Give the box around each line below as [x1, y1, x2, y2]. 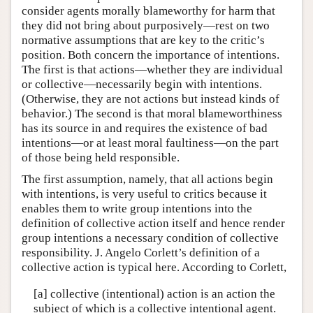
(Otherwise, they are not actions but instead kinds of [22, 92, 279, 106]
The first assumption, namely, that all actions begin [22, 173, 273, 187]
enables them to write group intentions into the [22, 202, 252, 216]
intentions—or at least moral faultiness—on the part [22, 136, 279, 150]
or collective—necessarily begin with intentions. [22, 78, 262, 92]
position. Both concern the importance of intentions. [22, 48, 279, 62]
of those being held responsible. [22, 151, 180, 165]
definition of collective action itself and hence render [22, 217, 285, 231]
